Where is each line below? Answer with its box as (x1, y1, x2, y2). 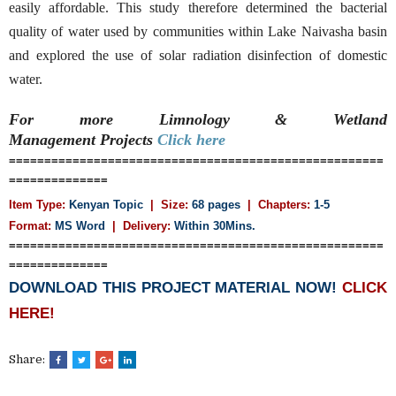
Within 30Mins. (174, 218, 255, 232)
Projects (100, 130, 157, 148)
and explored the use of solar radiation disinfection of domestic (9, 47, 387, 63)
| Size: (150, 197, 188, 211)
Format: (9, 218, 51, 232)
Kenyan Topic (69, 197, 143, 211)
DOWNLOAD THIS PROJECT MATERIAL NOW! (9, 278, 342, 296)
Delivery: (123, 218, 171, 232)
